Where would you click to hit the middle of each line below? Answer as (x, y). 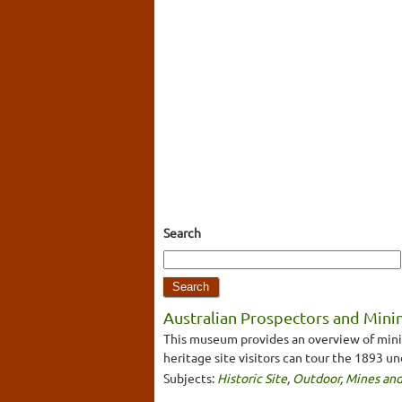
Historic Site (252, 377)
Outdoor (316, 377)
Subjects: (190, 377)
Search (182, 232)
